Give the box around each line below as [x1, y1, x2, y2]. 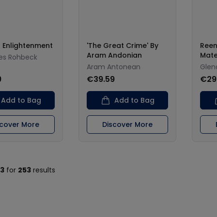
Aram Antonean [87, 62, 140, 72]
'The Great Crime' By [87, 41, 158, 50]
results [31, 165, 55, 175]
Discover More [102, 120, 153, 129]
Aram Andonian [87, 50, 142, 60]
